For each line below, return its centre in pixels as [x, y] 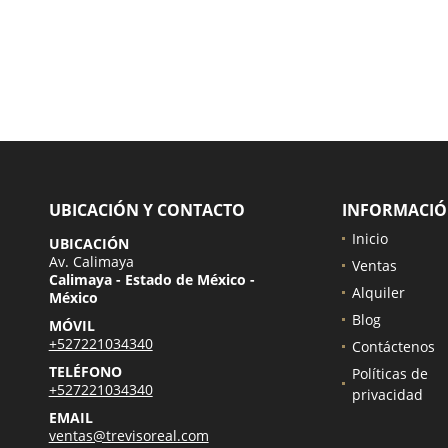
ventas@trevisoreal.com [128, 435]
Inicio [369, 238]
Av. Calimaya [91, 261]
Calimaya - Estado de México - [151, 279]
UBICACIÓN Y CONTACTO [146, 209]
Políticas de [389, 373]
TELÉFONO [85, 371]
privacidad [387, 394]
